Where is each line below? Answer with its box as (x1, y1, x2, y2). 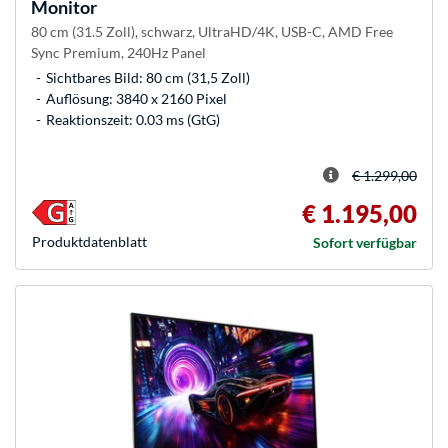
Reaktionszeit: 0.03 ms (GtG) (46, 111, 220, 129)
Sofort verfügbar (313, 234, 417, 252)
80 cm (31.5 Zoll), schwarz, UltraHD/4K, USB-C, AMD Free (31, 23, 393, 41)
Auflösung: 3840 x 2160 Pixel (46, 90, 227, 108)
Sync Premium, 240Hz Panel (31, 44, 206, 62)
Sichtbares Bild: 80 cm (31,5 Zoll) (46, 69, 250, 87)
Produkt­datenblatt (32, 233, 147, 251)
